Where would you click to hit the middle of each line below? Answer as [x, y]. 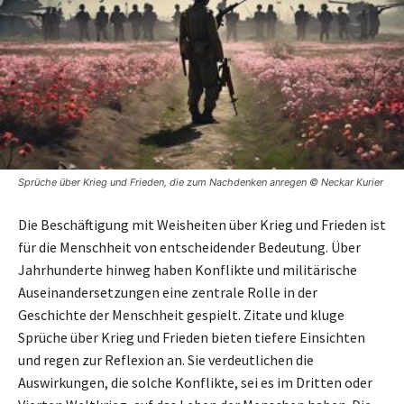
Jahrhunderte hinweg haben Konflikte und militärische [188, 269]
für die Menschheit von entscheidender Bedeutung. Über [189, 247]
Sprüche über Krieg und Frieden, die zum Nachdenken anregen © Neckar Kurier [201, 182]
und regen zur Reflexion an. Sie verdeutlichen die [166, 359]
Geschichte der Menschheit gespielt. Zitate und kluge [181, 314]
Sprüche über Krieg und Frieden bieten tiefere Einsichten [192, 337]
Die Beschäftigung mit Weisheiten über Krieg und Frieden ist [202, 224]
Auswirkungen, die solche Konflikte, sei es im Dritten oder [195, 382]
